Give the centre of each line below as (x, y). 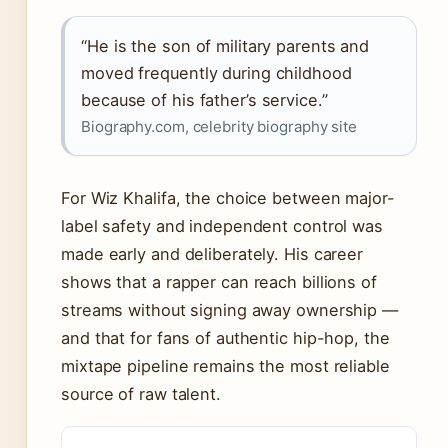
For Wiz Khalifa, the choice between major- (228, 198)
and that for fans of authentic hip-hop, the (225, 338)
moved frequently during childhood (216, 73)
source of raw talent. (141, 394)
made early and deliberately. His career (212, 254)
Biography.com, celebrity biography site (219, 127)
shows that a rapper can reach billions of (219, 282)
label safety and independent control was (222, 226)
